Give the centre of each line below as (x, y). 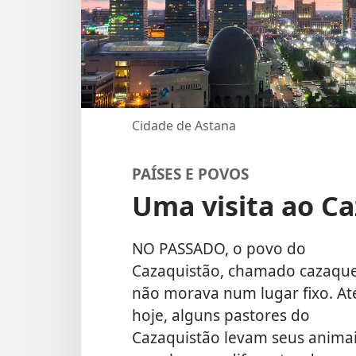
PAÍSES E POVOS (190, 173)
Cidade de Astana (184, 126)
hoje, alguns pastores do (221, 315)
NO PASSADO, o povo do (219, 248)
